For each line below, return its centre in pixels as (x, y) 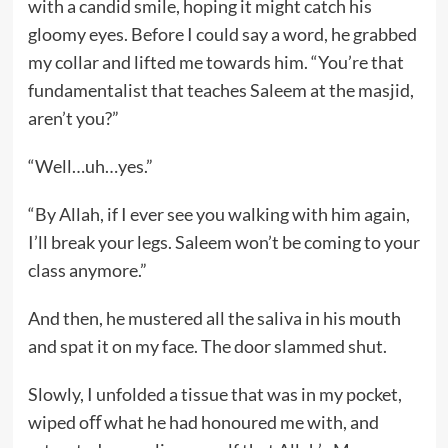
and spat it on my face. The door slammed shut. (207, 345)
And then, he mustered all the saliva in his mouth (214, 317)
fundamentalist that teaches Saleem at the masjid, (220, 89)
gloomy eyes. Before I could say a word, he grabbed (222, 33)
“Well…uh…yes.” (90, 165)
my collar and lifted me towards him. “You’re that (215, 61)
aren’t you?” (73, 117)
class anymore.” (87, 269)
